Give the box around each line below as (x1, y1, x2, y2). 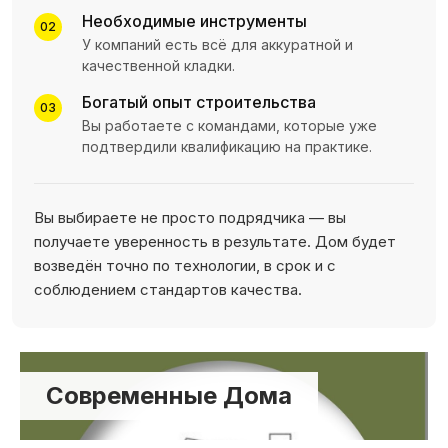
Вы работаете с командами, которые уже (82, 116, 377, 134)
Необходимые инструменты (82, 10, 307, 31)
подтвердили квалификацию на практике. (82, 137, 372, 155)
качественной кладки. (82, 56, 235, 74)
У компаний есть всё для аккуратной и (82, 35, 353, 53)
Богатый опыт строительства (82, 91, 316, 112)
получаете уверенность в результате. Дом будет (34, 231, 396, 251)
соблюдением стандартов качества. (34, 279, 302, 299)
